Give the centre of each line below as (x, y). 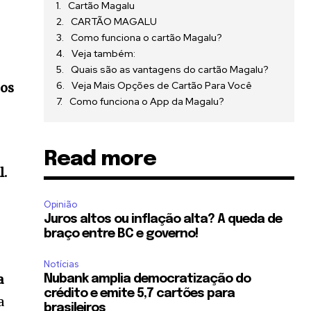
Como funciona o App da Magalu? (147, 102)
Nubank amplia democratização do (148, 279)
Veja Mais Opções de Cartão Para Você (162, 86)
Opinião (61, 205)
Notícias (61, 264)
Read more (100, 160)
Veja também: (104, 54)
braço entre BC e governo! (121, 234)
